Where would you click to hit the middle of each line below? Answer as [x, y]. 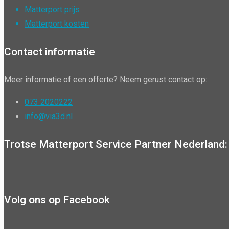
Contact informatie [50, 52]
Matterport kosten [57, 24]
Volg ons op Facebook [57, 200]
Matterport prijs [52, 10]
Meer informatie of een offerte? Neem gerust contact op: [106, 79]
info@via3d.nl [49, 116]
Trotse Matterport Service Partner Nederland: [116, 144]
